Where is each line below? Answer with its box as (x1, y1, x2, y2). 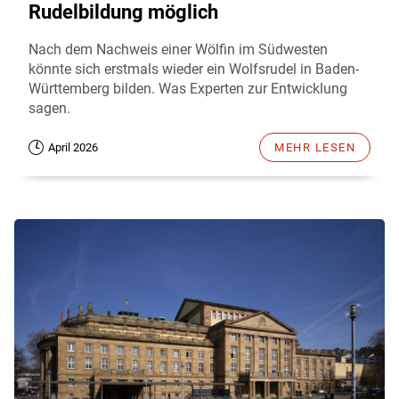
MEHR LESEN (274, 140, 355, 154)
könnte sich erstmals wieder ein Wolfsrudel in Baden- (28, 60, 359, 77)
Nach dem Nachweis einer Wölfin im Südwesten (28, 40, 328, 58)
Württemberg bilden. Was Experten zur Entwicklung (28, 79, 347, 97)
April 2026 (48, 140, 98, 154)
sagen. (28, 99, 70, 117)
